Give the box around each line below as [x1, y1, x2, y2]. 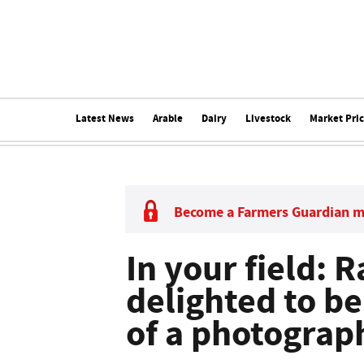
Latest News [75, 111, 134, 125]
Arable [152, 111, 183, 125]
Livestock [245, 111, 291, 125]
